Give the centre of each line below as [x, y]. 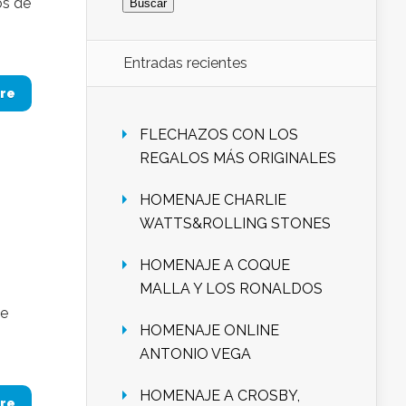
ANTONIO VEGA [195, 354]
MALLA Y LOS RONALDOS [231, 289]
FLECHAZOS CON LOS [219, 135]
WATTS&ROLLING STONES [235, 224]
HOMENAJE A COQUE [215, 266]
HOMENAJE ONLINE [209, 331]
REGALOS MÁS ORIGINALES [238, 159]
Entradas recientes [185, 63]
